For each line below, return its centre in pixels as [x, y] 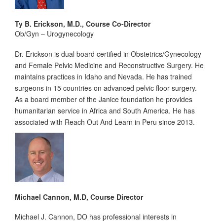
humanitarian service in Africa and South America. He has [105, 110]
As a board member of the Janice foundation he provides [104, 99]
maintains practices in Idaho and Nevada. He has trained [103, 76]
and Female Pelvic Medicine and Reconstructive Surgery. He [109, 65]
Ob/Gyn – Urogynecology [54, 33]
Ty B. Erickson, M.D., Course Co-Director [83, 23]
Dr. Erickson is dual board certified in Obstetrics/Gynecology [108, 54]
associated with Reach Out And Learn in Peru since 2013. [105, 122]
